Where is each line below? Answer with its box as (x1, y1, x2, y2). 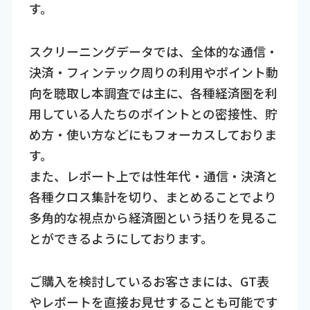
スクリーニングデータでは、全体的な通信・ (28, 42, 278, 61)
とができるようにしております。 (28, 229, 213, 248)
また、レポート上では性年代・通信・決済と (28, 167, 278, 185)
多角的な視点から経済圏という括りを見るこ (28, 208, 278, 227)
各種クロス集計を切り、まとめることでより (28, 188, 277, 206)
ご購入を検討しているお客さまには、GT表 (28, 272, 269, 291)
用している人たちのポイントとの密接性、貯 (28, 104, 277, 123)
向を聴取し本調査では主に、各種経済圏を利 (28, 84, 277, 102)
